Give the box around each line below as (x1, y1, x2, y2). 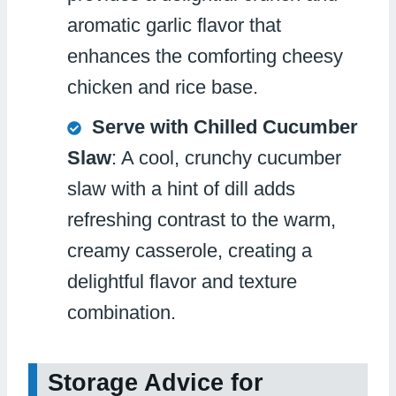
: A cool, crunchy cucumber (111, 146, 341, 169)
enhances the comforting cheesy (67, 44, 343, 67)
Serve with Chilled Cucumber (92, 115, 358, 138)
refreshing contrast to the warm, (67, 208, 336, 231)
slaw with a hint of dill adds (67, 177, 295, 200)
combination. (67, 301, 176, 324)
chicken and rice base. (67, 75, 258, 98)
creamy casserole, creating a (67, 239, 312, 262)
